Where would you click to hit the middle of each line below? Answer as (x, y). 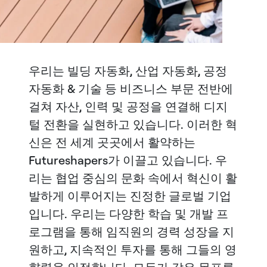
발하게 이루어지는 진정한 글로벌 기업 (130, 196)
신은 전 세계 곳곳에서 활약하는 (112, 142)
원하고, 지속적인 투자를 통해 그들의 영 (133, 250)
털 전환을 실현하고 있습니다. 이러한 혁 (133, 125)
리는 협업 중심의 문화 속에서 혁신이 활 (133, 178)
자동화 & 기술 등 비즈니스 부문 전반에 (131, 89)
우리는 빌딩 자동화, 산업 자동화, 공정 (128, 71)
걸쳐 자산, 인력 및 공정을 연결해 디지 (128, 107)
